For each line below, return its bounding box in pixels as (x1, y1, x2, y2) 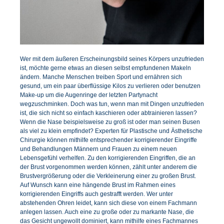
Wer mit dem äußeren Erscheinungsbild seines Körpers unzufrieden (20, 55, 204, 62)
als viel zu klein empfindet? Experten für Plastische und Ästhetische (20, 127, 202, 134)
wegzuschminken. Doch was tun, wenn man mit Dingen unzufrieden (20, 100, 204, 107)
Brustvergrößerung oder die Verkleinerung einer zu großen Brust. (20, 172, 196, 179)
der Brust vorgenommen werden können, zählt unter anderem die (20, 163, 197, 170)
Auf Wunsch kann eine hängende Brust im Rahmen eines (20, 181, 175, 188)
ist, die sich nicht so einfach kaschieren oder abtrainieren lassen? (20, 109, 197, 116)
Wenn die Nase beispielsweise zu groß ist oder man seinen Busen (20, 118, 200, 125)
